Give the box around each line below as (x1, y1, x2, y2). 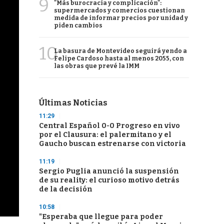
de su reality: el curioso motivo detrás (39, 176, 179, 184)
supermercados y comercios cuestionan (54, 7, 185, 14)
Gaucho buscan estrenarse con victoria (39, 139, 186, 148)
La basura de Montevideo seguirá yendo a (54, 47, 187, 54)
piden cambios (54, 22, 102, 29)
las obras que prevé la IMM (54, 62, 139, 69)
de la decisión (39, 185, 92, 193)
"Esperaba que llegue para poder (39, 212, 163, 221)
